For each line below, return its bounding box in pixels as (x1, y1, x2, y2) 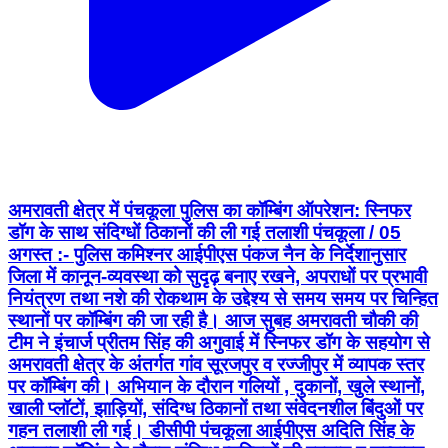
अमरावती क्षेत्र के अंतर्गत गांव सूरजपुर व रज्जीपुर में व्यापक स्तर (8, 354, 424, 376)
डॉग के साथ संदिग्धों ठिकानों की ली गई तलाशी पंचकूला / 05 (8, 222, 401, 244)
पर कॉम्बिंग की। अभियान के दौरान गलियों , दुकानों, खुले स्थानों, (8, 376, 425, 398)
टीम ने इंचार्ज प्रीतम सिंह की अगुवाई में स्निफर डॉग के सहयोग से (8, 332, 430, 354)
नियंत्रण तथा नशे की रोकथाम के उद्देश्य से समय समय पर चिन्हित (8, 288, 438, 310)
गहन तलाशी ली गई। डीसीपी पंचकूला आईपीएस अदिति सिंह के (8, 420, 414, 442)
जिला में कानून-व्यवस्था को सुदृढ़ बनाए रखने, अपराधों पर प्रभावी (8, 266, 427, 288)
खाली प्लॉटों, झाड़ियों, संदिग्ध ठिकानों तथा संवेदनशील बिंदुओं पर (8, 398, 423, 420)
